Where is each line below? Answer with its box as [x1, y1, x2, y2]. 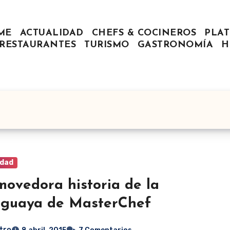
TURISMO [84, 40, 129, 50]
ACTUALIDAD [20, 28, 84, 39]
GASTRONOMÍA [137, 40, 214, 50]
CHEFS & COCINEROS [91, 28, 196, 39]
